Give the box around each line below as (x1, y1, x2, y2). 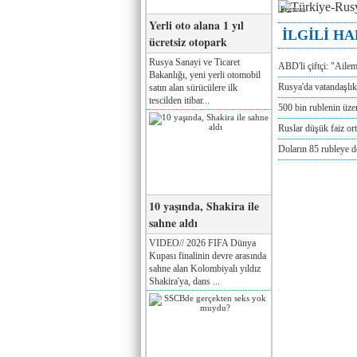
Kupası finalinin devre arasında (149, 249, 266, 261)
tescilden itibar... (149, 94, 210, 106)
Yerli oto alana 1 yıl (149, 16, 244, 33)
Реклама (280, 5, 304, 13)
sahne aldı (149, 214, 198, 231)
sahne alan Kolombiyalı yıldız (149, 262, 261, 274)
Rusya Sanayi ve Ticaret (149, 56, 240, 68)
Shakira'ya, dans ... (149, 275, 220, 287)
